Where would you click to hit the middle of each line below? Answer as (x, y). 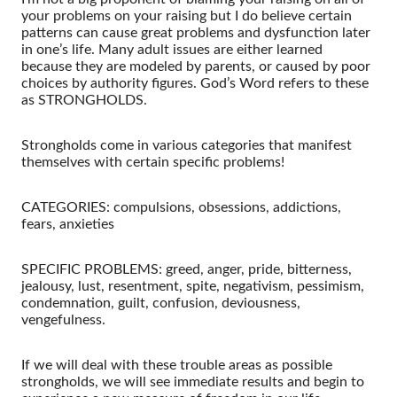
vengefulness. (63, 319)
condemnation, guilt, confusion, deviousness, (161, 303)
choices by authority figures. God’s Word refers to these (195, 83)
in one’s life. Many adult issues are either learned (172, 49)
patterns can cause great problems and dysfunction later (196, 32)
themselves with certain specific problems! (153, 162)
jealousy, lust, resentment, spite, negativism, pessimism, (193, 286)
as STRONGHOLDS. (84, 100)
